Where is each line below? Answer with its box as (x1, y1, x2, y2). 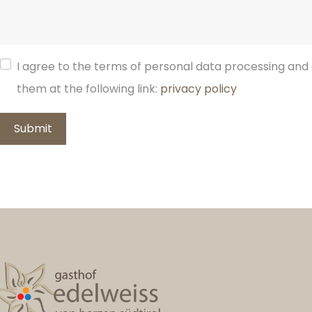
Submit (14, 120, 52, 136)
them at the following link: (17, 81, 160, 97)
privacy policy (160, 81, 237, 97)
